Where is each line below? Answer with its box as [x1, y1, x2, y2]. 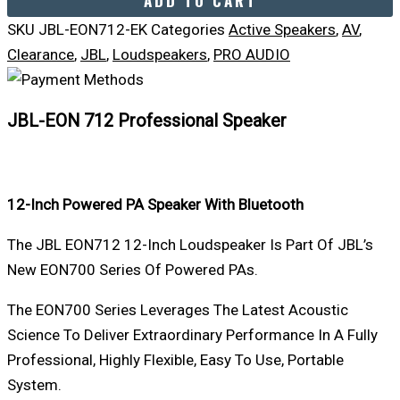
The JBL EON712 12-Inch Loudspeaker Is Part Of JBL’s [7, 236, 373, 254]
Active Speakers [229, 20, 336, 38]
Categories [151, 20, 225, 38]
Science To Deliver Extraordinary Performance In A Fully [7, 326, 378, 345]
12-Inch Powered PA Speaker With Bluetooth [7, 196, 304, 214]
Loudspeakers [112, 45, 207, 63]
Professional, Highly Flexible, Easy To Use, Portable [7, 351, 344, 370]
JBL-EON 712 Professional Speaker [7, 111, 287, 132]
